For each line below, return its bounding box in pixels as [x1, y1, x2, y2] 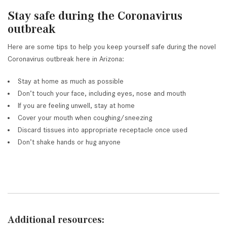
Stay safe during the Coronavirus [8, 9, 182, 23]
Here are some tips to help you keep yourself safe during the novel [8, 43, 216, 51]
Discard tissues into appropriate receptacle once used [18, 126, 187, 134]
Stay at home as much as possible [18, 77, 124, 86]
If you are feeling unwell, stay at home [18, 101, 135, 110]
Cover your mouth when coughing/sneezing [18, 113, 152, 122]
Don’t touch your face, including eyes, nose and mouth [18, 89, 186, 98]
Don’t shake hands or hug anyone [18, 138, 121, 146]
